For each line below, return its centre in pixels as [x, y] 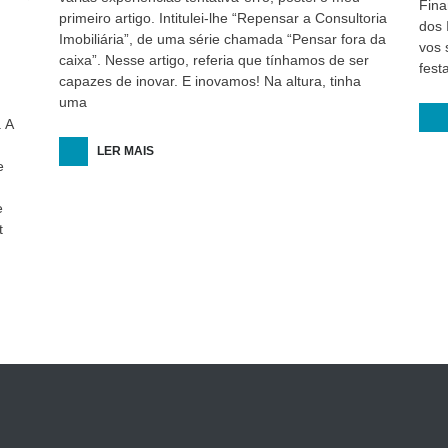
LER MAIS [125, 151]
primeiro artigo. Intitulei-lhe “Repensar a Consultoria [223, 18]
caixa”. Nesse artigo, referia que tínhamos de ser [214, 60]
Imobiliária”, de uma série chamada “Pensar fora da [222, 39]
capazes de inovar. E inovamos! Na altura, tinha [210, 81]
